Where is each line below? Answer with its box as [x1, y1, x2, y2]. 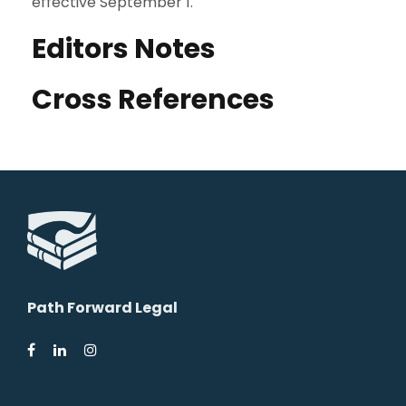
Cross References [32, 81, 275, 119]
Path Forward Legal [27, 296, 178, 318]
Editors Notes [32, 30, 216, 68]
